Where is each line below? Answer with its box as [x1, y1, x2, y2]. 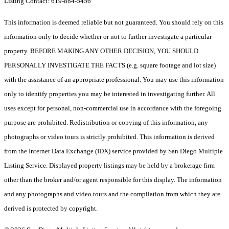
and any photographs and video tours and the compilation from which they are [4, 190, 220, 198]
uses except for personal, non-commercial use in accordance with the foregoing [4, 104, 221, 112]
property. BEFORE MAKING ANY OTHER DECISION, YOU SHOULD [4, 47, 198, 55]
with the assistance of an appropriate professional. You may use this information [4, 75, 224, 83]
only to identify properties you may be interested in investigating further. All [4, 89, 215, 98]
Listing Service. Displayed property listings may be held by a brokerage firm [4, 161, 215, 169]
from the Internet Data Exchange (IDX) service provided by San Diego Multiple [4, 147, 223, 155]
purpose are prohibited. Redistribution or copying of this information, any [4, 118, 208, 126]
